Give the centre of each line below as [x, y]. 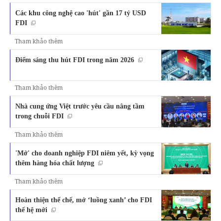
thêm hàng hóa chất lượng [55, 163]
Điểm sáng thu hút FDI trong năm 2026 [75, 59]
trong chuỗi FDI [39, 116]
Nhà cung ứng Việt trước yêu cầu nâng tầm [80, 106]
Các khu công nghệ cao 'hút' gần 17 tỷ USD [81, 13]
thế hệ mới [31, 209]
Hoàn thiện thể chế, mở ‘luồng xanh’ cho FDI [84, 200]
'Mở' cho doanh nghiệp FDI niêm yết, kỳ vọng [85, 153]
